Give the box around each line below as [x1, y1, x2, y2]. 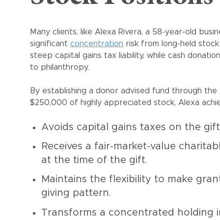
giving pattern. [41, 188, 114, 198]
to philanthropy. [30, 63, 92, 72]
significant [30, 40, 71, 48]
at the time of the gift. [41, 155, 150, 165]
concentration [70, 40, 124, 48]
